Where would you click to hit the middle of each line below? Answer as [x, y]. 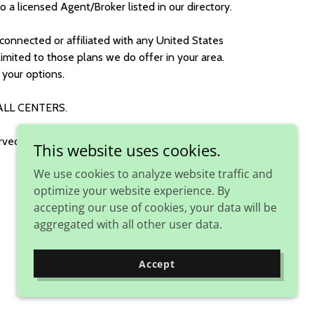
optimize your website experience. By [132, 191]
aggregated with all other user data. [128, 224]
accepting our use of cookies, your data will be [155, 207]
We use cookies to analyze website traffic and [153, 174]
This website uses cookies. [127, 150]
